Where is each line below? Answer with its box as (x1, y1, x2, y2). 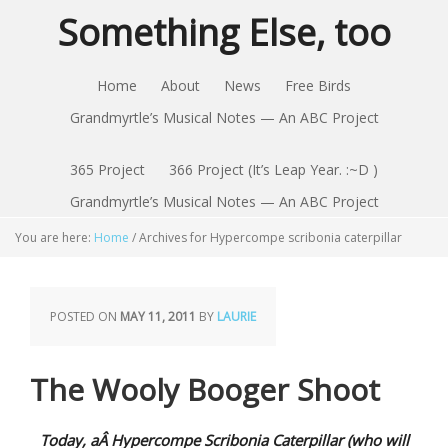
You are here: (15, 229, 94, 246)
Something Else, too (57, 8, 391, 57)
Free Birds (285, 76, 351, 95)
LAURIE (217, 308, 256, 325)
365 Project (70, 160, 145, 179)
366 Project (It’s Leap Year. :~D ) (169, 160, 378, 179)
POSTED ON (50, 308, 120, 325)
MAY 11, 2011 (120, 308, 196, 325)
